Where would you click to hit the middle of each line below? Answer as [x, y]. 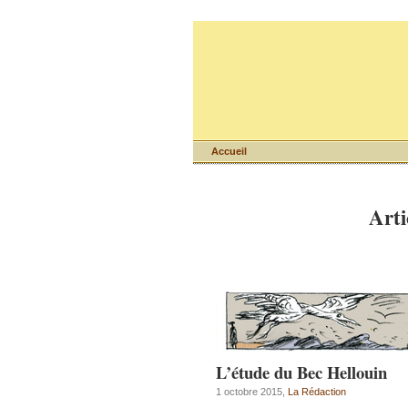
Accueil [229, 151]
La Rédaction [317, 392]
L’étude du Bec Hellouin [301, 372]
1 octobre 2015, [252, 392]
